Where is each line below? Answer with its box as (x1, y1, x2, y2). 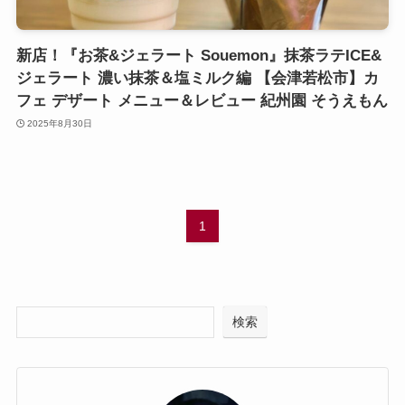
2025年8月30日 (27, 118, 93, 128)
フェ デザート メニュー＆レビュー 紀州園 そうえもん (15, 92, 388, 110)
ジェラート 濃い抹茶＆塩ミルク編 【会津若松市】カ (15, 70, 379, 88)
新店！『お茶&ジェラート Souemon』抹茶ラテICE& (15, 47, 381, 65)
